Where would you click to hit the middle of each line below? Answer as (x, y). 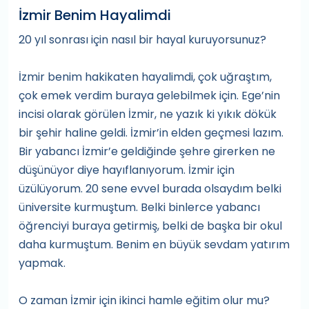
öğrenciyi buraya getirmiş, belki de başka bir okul (150, 226)
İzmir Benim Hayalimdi (95, 15)
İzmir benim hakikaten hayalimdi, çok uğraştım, (145, 77)
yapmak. (42, 263)
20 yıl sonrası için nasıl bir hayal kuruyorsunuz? (142, 40)
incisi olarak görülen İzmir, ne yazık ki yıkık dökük (148, 114)
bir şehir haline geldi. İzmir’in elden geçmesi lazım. (151, 133)
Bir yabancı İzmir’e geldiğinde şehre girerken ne (147, 151)
